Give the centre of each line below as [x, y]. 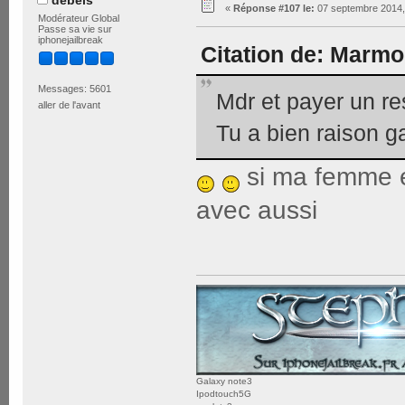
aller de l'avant [69, 104]
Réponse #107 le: [274, 9]
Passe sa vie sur [75, 29]
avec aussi [257, 211]
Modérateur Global [78, 19]
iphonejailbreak [70, 40]
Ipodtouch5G [224, 394]
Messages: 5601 [74, 89]
